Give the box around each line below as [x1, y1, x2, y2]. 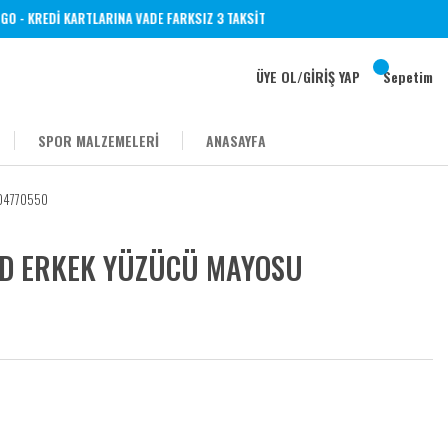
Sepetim [383, 66, 433, 87]
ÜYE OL [256, 66, 297, 87]
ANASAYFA [206, 130, 266, 151]
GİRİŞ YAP [303, 66, 360, 87]
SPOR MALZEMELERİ [38, 130, 159, 151]
